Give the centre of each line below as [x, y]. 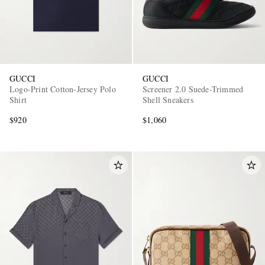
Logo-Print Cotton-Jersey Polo [63, 89]
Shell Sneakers [168, 100]
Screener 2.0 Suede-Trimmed [193, 89]
